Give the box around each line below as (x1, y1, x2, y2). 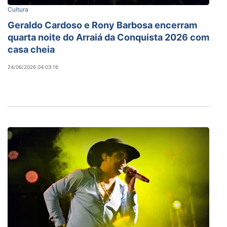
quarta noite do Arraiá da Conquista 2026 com (8, 31, 209, 43)
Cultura (8, 5, 28, 13)
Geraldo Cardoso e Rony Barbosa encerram (8, 19, 197, 30)
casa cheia (8, 44, 55, 55)
